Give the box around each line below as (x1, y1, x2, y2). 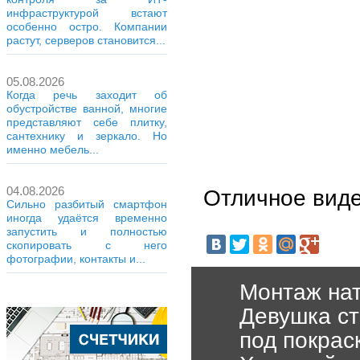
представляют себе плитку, (6, 116, 167, 129)
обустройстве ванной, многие (6, 102, 167, 115)
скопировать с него (6, 239, 167, 252)
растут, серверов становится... (6, 34, 166, 47)
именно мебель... (6, 143, 99, 156)
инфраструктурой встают (6, 6, 167, 19)
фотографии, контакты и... (6, 252, 145, 265)
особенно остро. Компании (6, 20, 167, 33)
